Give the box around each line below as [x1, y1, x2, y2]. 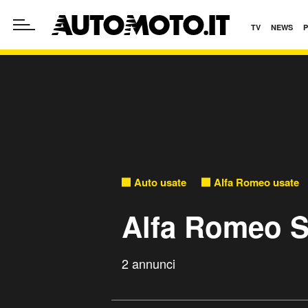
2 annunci [122, 254, 175, 272]
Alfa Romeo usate [214, 174, 299, 190]
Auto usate [134, 174, 186, 190]
